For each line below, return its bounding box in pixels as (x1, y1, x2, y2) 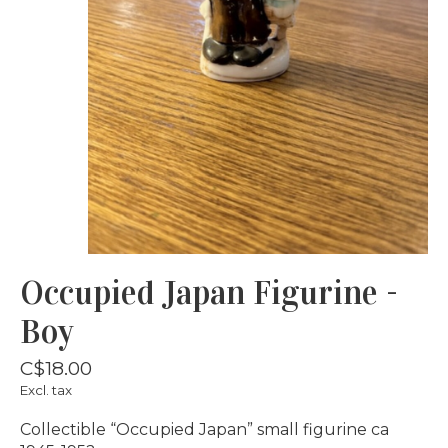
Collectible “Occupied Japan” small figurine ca (20, 419, 389, 439)
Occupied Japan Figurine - (20, 272, 398, 313)
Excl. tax (20, 381, 72, 398)
